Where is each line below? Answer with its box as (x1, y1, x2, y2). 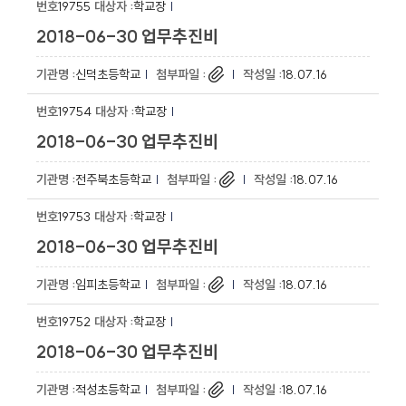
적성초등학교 (75, 382, 140, 398)
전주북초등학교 (75, 171, 151, 188)
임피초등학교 (75, 276, 140, 293)
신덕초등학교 (75, 66, 140, 82)
